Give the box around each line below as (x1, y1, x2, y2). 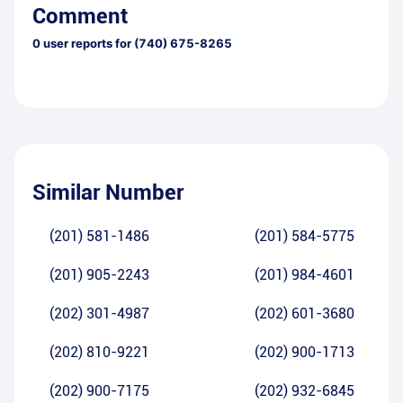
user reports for (40, 36, 131, 51)
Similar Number (32, 180, 184, 206)
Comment (32, 4, 128, 30)
